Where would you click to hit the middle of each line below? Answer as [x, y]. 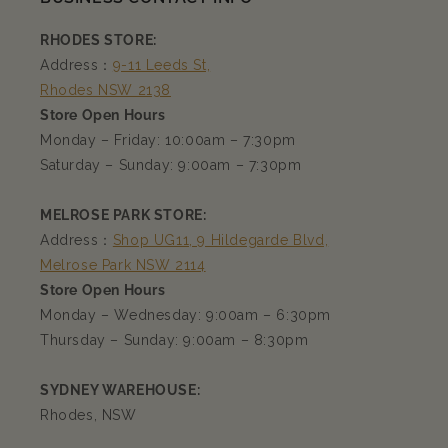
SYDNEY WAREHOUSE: [120, 390]
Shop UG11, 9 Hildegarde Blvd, [220, 240]
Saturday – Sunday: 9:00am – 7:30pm [171, 165]
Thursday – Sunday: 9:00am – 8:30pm [174, 340]
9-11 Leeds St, [161, 65]
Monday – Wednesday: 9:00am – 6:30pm [185, 315]
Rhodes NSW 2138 [105, 90]
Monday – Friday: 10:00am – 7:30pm [168, 140]
